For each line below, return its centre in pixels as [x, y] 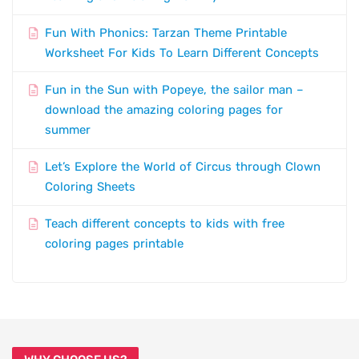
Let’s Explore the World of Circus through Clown [183, 167]
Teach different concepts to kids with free [165, 224]
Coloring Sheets [90, 187]
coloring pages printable [114, 244]
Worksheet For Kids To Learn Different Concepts [182, 53]
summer [70, 130]
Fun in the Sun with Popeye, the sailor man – [174, 90]
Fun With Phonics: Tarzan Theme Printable [166, 33]
